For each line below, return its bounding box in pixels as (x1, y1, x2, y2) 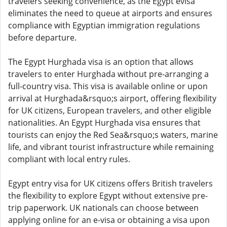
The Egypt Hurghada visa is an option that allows (8, 56, 194, 67)
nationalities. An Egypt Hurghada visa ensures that (8, 117, 201, 128)
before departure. (8, 32, 77, 43)
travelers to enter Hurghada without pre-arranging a (8, 68, 209, 80)
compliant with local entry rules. (8, 154, 130, 165)
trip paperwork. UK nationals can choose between (8, 202, 199, 213)
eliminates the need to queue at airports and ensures (8, 8, 212, 19)
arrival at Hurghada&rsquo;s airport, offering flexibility (8, 93, 216, 104)
